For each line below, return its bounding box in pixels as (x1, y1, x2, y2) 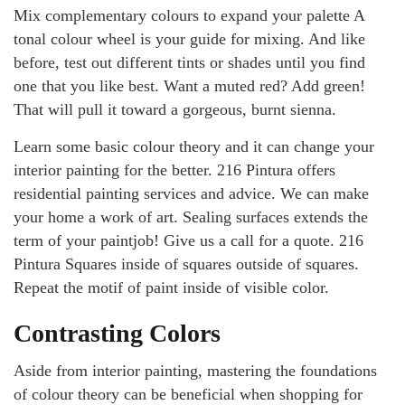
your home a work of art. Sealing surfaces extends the (14, 208, 368, 226)
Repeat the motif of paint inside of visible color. (14, 278, 329, 297)
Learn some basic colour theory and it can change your (14, 137, 374, 155)
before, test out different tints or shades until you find (14, 53, 365, 71)
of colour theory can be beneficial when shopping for (14, 385, 363, 403)
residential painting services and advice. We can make (14, 184, 369, 202)
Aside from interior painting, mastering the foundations (14, 362, 377, 380)
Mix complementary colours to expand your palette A (14, 6, 364, 24)
